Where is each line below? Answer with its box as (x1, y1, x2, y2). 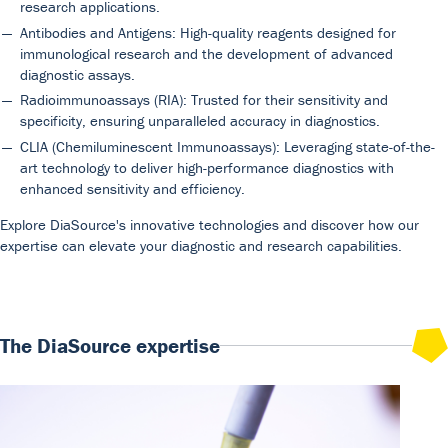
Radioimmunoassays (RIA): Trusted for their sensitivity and (20, 90, 388, 109)
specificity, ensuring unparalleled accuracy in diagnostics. (20, 111, 380, 130)
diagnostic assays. (20, 64, 135, 84)
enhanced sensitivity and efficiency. (20, 178, 245, 198)
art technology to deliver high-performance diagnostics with (20, 157, 394, 177)
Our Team (42, 154, 103, 174)
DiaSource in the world (133, 154, 277, 174)
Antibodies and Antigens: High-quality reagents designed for (20, 22, 396, 42)
